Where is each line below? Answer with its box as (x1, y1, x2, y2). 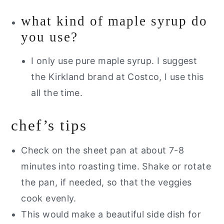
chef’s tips (11, 116, 87, 134)
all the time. (31, 87, 85, 98)
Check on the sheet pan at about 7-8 (21, 144, 184, 155)
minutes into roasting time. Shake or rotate (21, 160, 211, 171)
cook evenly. (21, 192, 79, 203)
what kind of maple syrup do (21, 13, 208, 28)
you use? (21, 29, 83, 44)
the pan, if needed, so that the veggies (21, 176, 192, 187)
